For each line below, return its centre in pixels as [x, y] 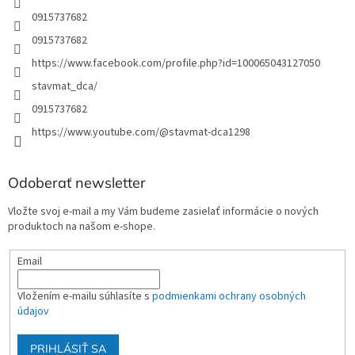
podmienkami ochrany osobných [229, 297]
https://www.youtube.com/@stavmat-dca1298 [141, 133]
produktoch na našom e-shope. [82, 227]
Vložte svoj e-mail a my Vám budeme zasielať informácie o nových [163, 212]
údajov [33, 312]
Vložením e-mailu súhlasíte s [84, 297]
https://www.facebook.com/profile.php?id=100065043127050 [176, 64]
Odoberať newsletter [77, 183]
